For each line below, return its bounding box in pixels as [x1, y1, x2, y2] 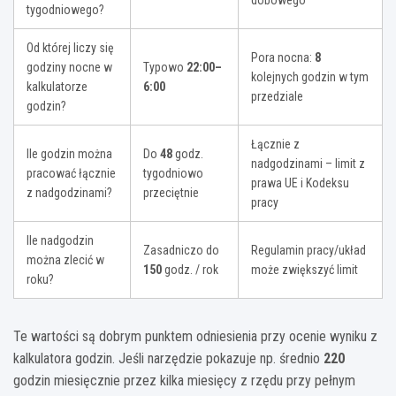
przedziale [251, 89, 303, 104]
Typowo [143, 60, 187, 75]
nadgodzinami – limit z [251, 156, 365, 171]
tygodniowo [143, 166, 203, 181]
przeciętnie [143, 186, 199, 201]
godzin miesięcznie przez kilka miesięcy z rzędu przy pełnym [13, 372, 355, 390]
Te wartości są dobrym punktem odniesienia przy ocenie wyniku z [13, 328, 377, 346]
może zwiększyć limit [251, 263, 358, 278]
